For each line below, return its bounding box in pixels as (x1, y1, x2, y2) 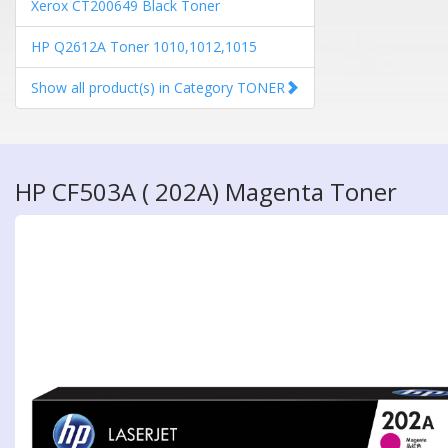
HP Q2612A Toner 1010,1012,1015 (31, 37, 257, 56)
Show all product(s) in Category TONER (31, 78, 285, 97)
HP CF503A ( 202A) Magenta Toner (15, 175, 397, 208)
